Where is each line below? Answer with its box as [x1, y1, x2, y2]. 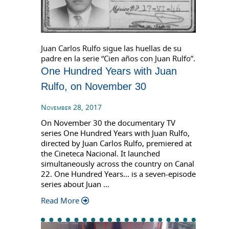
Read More [41, 195, 79, 206]
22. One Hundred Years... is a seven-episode [41, 169, 196, 179]
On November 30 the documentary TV [41, 118, 175, 128]
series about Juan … [41, 179, 109, 190]
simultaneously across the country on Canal [41, 158, 194, 169]
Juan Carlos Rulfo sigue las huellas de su [41, 43, 181, 54]
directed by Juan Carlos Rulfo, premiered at [41, 138, 192, 149]
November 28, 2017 [41, 102, 102, 112]
